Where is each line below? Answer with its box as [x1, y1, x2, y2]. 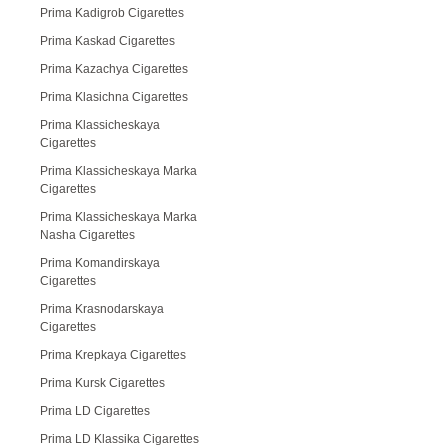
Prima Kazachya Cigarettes [40, 62, 188, 76]
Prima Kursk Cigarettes [40, 376, 165, 390]
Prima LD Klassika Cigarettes [40, 432, 199, 446]
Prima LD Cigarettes [40, 404, 150, 418]
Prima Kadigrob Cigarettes [40, 6, 184, 20]
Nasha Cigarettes [40, 228, 135, 242]
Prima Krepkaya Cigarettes [40, 348, 186, 362]
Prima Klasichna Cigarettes [40, 90, 188, 104]
